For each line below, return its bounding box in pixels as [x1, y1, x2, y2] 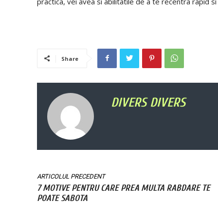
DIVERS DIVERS [111, 95, 185, 110]
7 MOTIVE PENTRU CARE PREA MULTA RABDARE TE [37, 182, 210, 193]
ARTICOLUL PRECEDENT [37, 172, 105, 180]
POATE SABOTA [37, 193, 88, 203]
